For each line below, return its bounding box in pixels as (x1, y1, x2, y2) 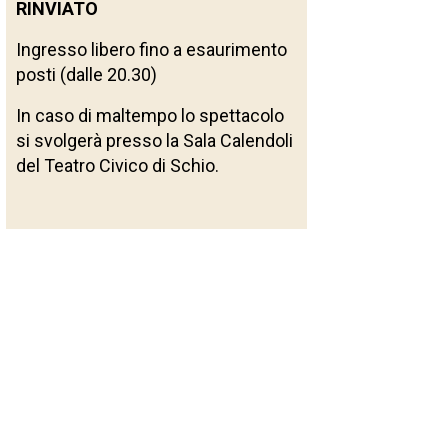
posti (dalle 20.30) (16, 64, 157, 86)
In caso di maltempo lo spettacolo (16, 105, 284, 127)
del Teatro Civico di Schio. (16, 155, 219, 177)
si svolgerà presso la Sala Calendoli (16, 130, 293, 152)
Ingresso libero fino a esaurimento (16, 39, 287, 61)
